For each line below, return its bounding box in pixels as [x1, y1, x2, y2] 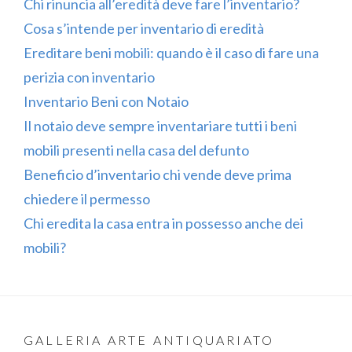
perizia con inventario [24, 68, 155, 86]
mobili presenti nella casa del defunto [24, 141, 249, 159]
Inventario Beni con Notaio [24, 92, 189, 110]
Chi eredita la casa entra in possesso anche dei [24, 214, 303, 232]
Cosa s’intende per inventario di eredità [24, 19, 264, 37]
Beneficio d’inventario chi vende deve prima [24, 165, 291, 183]
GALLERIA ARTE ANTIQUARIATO [24, 332, 275, 347]
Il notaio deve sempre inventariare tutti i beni [24, 116, 297, 134]
